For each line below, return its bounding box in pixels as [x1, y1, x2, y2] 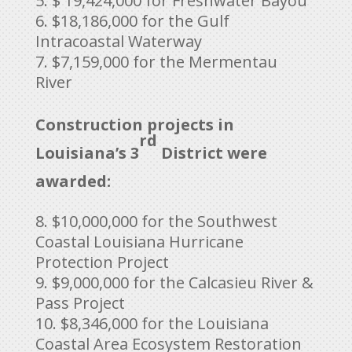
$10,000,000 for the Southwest [51, 210, 277, 232]
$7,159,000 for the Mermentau [51, 50, 277, 72]
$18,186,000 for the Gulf [51, 9, 229, 31]
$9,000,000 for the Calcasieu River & [51, 271, 313, 293]
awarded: [35, 170, 111, 192]
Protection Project [35, 251, 169, 273]
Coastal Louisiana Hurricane [35, 230, 244, 252]
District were [156, 141, 267, 163]
